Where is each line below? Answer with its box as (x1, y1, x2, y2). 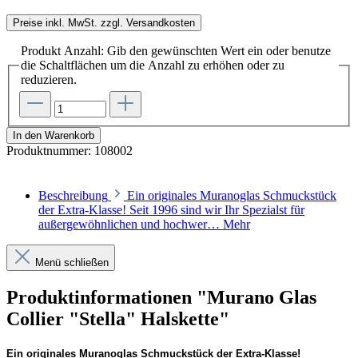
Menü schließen (35, 257, 109, 269)
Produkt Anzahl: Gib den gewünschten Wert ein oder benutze (21, 43, 331, 58)
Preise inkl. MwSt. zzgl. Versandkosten (13, 16, 195, 29)
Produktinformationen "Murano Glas (6, 287, 316, 308)
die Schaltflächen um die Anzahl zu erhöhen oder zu (21, 58, 284, 72)
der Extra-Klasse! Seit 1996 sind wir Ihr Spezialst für (38, 203, 304, 217)
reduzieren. (21, 72, 77, 86)
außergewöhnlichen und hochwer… (38, 217, 223, 232)
